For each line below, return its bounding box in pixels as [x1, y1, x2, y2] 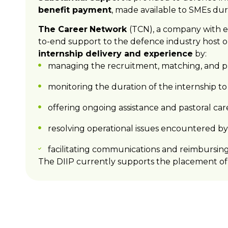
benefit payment [38, 5, 111, 15]
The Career [38, 24, 88, 35]
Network [90, 24, 129, 35]
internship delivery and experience [38, 49, 193, 59]
